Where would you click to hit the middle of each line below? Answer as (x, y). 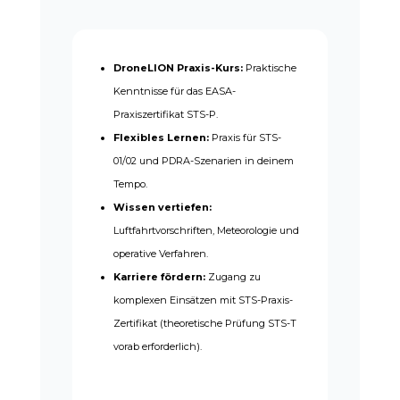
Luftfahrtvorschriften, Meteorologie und (206, 230)
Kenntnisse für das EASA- (174, 91)
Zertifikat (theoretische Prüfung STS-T (204, 323)
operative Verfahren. (160, 253)
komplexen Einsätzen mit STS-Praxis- (203, 300)
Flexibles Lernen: (161, 137)
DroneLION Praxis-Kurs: (178, 67)
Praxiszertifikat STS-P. (165, 114)
